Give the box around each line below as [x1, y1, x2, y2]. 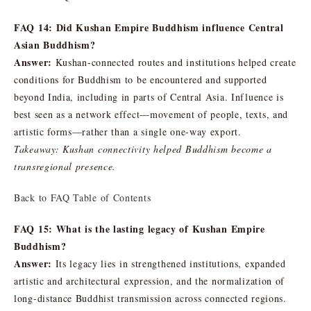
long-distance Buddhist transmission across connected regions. [14, 291, 287, 305]
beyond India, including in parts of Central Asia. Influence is [14, 90, 284, 103]
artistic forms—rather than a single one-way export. [14, 124, 242, 138]
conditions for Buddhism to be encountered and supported [14, 72, 267, 86]
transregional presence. [14, 159, 117, 173]
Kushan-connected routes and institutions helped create [51, 55, 296, 69]
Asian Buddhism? [14, 37, 96, 52]
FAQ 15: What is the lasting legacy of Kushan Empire [14, 221, 265, 236]
